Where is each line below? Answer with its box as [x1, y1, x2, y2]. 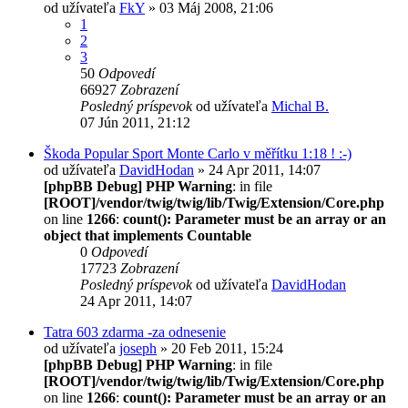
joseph [119, 340, 157, 356]
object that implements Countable [44, 227, 251, 243]
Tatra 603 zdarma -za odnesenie [44, 323, 226, 340]
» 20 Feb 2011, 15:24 [157, 340, 283, 356]
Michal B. [271, 97, 329, 114]
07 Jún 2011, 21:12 [80, 114, 190, 130]
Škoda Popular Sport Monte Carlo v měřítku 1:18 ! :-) [44, 145, 352, 161]
